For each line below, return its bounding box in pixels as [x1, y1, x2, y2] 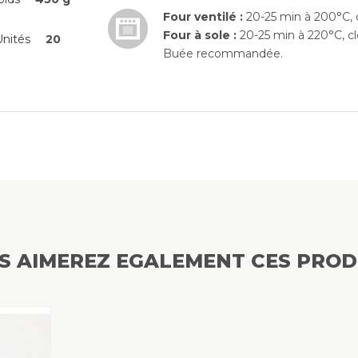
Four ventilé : [163, 10, 246, 24]
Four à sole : [163, 28, 237, 42]
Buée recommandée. [163, 46, 283, 61]
